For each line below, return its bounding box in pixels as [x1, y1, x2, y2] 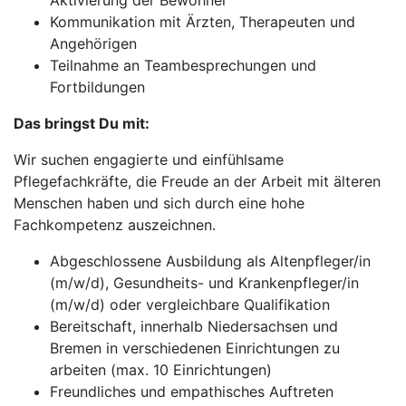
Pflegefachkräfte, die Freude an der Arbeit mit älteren [14, 172, 381, 190]
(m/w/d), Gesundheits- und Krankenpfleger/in [50, 274, 359, 292]
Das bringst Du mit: [14, 114, 150, 132]
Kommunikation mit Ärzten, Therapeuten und [50, 13, 355, 31]
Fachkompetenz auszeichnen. [14, 216, 216, 234]
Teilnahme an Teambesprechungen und [50, 56, 316, 74]
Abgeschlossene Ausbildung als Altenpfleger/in [50, 252, 371, 270]
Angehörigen [50, 34, 137, 53]
